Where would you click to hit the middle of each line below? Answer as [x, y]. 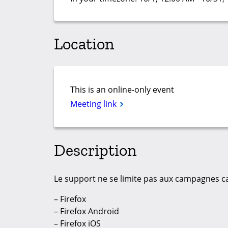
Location [84, 44]
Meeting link [94, 104]
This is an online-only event [122, 90]
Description [95, 150]
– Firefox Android [87, 211]
